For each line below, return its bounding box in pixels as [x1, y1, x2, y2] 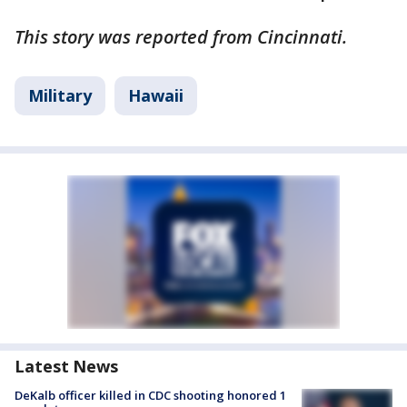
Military [28, 84, 92, 106]
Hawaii [128, 84, 184, 106]
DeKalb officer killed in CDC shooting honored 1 [15, 386, 286, 403]
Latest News [15, 354, 118, 377]
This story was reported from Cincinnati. [15, 24, 347, 49]
